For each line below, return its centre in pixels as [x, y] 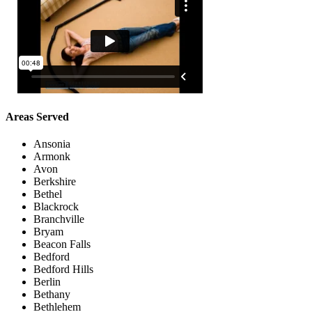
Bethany [52, 295]
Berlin [47, 282]
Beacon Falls [62, 244]
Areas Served [37, 117]
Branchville [59, 219]
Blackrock [56, 207]
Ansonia [52, 144]
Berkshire [55, 182]
